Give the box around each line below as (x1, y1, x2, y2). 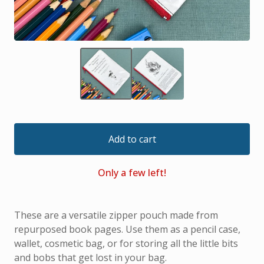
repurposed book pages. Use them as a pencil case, (14, 223, 240, 236)
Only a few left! (98, 166, 166, 179)
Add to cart (108, 133, 156, 146)
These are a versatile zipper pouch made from (14, 209, 218, 222)
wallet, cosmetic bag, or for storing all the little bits (14, 237, 238, 250)
